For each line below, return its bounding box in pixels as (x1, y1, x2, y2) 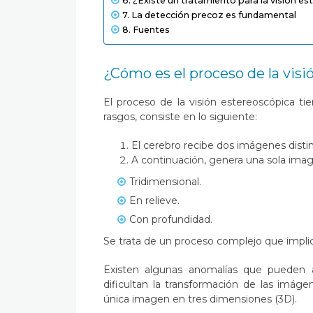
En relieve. (129, 194, 182, 207)
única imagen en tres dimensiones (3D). (103, 293, 297, 305)
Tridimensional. (129, 175, 201, 188)
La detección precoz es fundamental (131, 10, 296, 20)
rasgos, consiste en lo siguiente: (103, 110, 257, 123)
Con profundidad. (129, 213, 212, 226)
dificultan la (103, 278, 166, 291)
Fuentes (132, 24, 172, 35)
